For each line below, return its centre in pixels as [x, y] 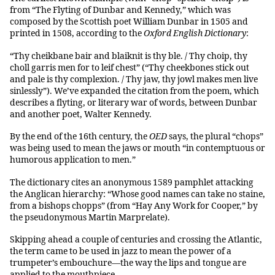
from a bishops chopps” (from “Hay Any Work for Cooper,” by [134, 206]
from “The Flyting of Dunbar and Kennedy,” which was [120, 10]
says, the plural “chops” [215, 137]
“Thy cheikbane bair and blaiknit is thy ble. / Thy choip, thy [129, 56]
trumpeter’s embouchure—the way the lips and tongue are [128, 263]
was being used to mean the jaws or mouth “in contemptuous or [137, 149]
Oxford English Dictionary [195, 34]
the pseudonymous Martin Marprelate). [90, 217]
